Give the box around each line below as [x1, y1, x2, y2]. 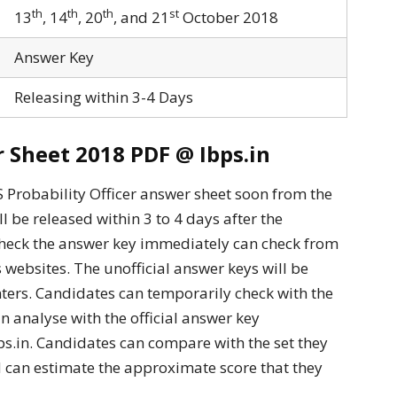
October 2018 [179, 6, 278, 27]
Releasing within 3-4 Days [11, 86, 193, 107]
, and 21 [113, 6, 169, 27]
